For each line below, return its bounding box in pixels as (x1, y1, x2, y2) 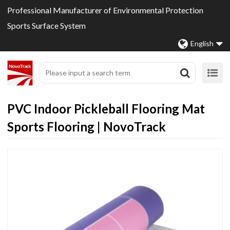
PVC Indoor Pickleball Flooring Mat (7, 101, 205, 117)
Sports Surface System (7, 21, 86, 30)
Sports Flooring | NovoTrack (7, 119, 166, 135)
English (190, 39, 214, 48)
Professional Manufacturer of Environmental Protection (7, 5, 204, 15)
